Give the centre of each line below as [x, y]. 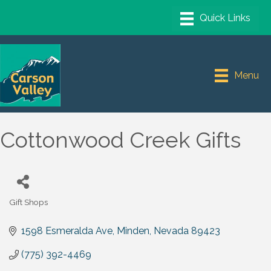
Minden [133, 231]
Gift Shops [28, 202]
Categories [30, 210]
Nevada [171, 231]
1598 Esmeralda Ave [67, 231]
